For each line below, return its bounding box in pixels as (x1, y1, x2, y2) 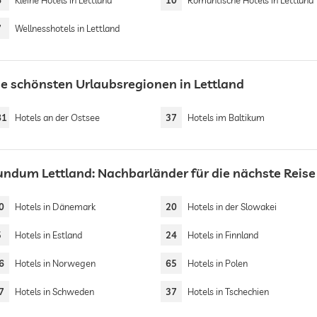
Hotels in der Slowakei (188, 201, 277, 212)
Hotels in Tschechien (188, 286, 270, 297)
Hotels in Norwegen (14, 258, 96, 269)
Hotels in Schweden (14, 286, 94, 297)
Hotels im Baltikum (188, 112, 265, 123)
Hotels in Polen (188, 258, 248, 269)
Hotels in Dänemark (14, 201, 96, 212)
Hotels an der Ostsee (14, 112, 100, 123)
